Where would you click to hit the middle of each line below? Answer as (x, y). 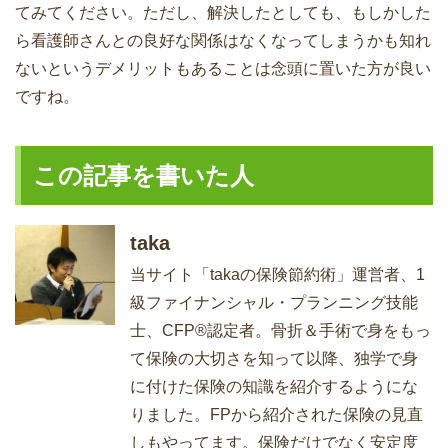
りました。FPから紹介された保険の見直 (276, 415)
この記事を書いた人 (143, 176)
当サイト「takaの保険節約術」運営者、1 (277, 275)
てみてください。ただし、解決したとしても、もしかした (223, 13)
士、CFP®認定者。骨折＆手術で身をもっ (280, 331)
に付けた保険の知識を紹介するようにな (274, 387)
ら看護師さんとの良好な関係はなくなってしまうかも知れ (223, 41)
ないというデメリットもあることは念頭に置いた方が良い (223, 69)
